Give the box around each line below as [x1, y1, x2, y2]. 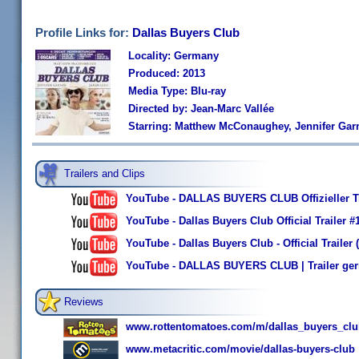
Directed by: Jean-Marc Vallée [128, 103, 274, 115]
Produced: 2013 [128, 67, 205, 79]
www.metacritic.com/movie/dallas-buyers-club [126, 343, 355, 356]
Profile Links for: [35, 26, 132, 39]
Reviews [64, 296, 103, 308]
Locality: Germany [128, 50, 219, 62]
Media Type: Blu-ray [128, 85, 226, 97]
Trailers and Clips [64, 167, 145, 179]
